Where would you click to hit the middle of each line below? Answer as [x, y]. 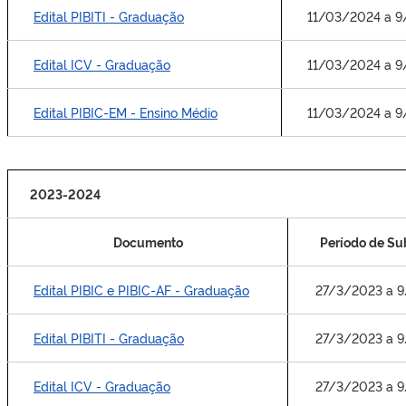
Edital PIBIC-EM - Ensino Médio [126, 112]
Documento [148, 242]
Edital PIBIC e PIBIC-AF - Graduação [141, 290]
